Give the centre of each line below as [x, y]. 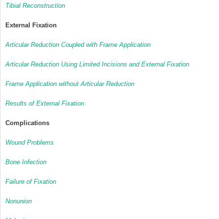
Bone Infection [26, 162]
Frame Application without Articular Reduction [70, 84]
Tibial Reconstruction [35, 5]
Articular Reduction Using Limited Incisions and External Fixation [97, 64]
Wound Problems [30, 142]
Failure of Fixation [31, 181]
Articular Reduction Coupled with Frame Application [78, 44]
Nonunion [19, 201]
